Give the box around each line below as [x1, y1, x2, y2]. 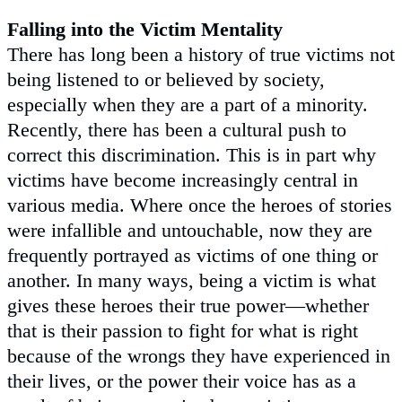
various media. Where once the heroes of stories [7, 193, 392, 216]
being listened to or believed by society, [7, 67, 325, 91]
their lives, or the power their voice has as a [7, 369, 356, 392]
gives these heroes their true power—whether [7, 293, 369, 317]
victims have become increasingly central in [7, 168, 358, 191]
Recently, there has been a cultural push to [7, 118, 346, 141]
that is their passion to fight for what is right [7, 319, 358, 342]
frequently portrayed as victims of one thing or [7, 243, 378, 267]
